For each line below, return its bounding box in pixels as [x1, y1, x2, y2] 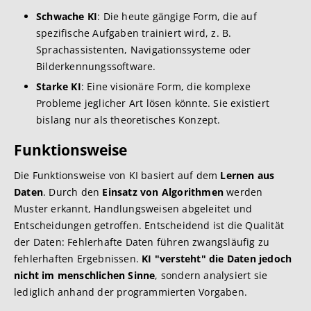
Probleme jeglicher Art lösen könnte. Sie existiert [36, 96, 270, 110]
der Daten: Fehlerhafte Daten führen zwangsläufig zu [14, 235, 270, 249]
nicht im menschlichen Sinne [14, 269, 155, 282]
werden [224, 185, 263, 199]
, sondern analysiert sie [155, 269, 268, 282]
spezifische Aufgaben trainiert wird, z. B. [36, 26, 232, 40]
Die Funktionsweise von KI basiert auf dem [14, 169, 221, 182]
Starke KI [36, 80, 81, 93]
